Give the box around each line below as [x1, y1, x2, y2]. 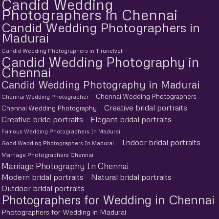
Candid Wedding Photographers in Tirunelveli [1, 47, 124, 54]
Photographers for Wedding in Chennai [1, 192, 215, 207]
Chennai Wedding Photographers [96, 92, 197, 100]
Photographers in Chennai [1, 5, 177, 23]
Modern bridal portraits [1, 172, 84, 182]
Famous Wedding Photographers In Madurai [1, 128, 120, 134]
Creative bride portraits [1, 114, 83, 124]
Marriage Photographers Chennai [1, 151, 93, 158]
